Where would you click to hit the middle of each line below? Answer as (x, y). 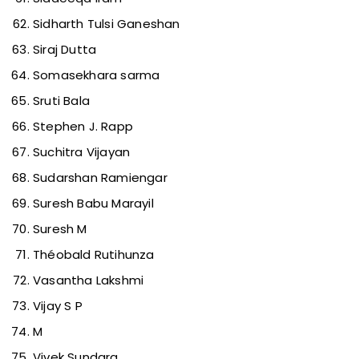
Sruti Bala (61, 101)
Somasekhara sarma (97, 75)
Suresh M (60, 229)
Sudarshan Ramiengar (100, 178)
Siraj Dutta (65, 50)
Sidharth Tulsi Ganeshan (107, 24)
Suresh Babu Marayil (93, 204)
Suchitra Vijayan (82, 152)
